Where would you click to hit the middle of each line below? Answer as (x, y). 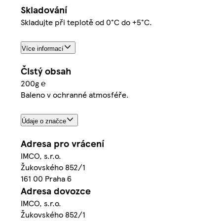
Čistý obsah (46, 71)
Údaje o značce (44, 121)
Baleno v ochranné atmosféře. (75, 94)
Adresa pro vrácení (62, 143)
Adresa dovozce (56, 190)
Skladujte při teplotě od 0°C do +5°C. (86, 22)
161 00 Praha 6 (46, 178)
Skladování (44, 9)
